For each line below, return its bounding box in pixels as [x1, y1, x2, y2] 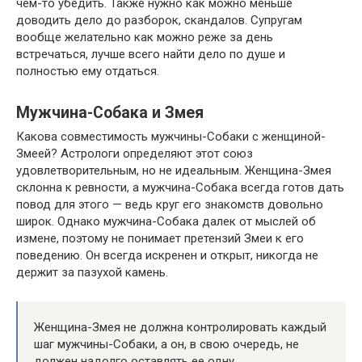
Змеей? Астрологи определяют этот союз [16, 146, 253, 162]
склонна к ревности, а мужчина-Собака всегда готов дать [16, 180, 344, 196]
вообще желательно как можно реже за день [16, 30, 273, 45]
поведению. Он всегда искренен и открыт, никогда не [16, 248, 318, 263]
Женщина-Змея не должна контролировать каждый [34, 320, 326, 335]
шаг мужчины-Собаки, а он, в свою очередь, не [34, 337, 299, 352]
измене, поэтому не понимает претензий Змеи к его [16, 231, 304, 246]
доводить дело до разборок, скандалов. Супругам [16, 13, 302, 28]
